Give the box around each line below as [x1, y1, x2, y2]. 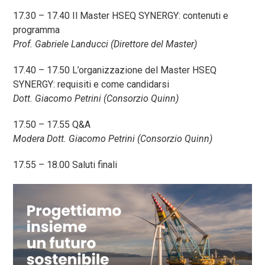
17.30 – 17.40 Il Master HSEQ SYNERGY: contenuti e [13, 10, 229, 21]
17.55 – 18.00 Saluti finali [13, 159, 118, 170]
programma [13, 24, 60, 35]
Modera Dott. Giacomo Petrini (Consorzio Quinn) [13, 133, 213, 144]
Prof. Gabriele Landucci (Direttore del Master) [13, 38, 198, 50]
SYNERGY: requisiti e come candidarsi [13, 79, 170, 90]
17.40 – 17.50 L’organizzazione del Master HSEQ [13, 64, 217, 76]
